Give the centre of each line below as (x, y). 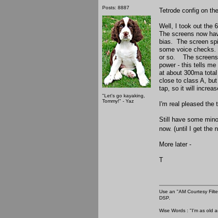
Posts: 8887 (116, 7)
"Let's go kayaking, (124, 95)
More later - (175, 144)
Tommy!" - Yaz (118, 101)
